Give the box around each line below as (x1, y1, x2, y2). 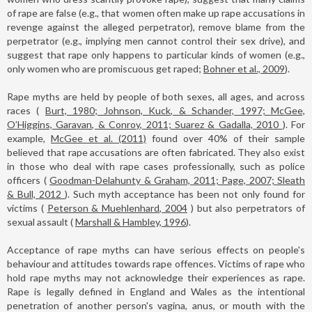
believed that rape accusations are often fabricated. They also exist (7, 146, 305, 158)
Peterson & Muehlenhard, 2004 (47, 201, 188, 214)
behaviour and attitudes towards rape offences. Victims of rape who (7, 257, 305, 270)
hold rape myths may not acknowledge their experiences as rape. (7, 271, 305, 283)
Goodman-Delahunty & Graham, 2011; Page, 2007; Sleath (49, 173, 305, 186)
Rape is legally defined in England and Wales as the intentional (7, 285, 305, 297)
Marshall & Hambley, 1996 (75, 215, 186, 228)
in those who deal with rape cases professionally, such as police (7, 159, 305, 172)
